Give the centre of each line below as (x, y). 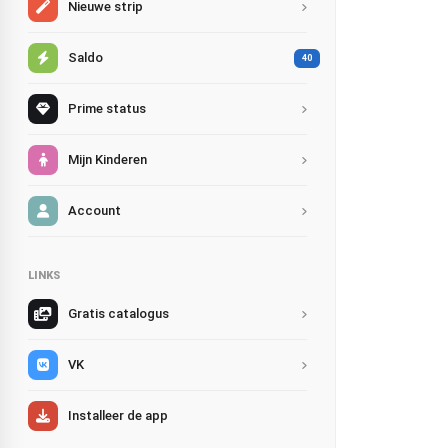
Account (94, 210)
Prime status (107, 108)
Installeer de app (118, 415)
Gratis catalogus (118, 313)
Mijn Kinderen (107, 159)
